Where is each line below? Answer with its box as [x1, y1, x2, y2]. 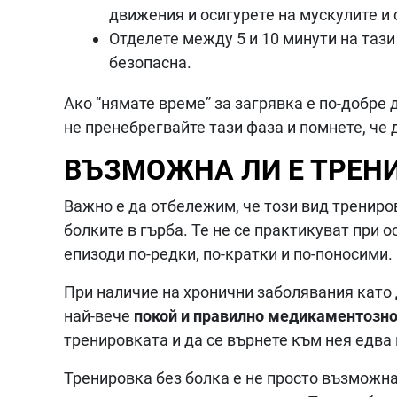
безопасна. [109, 52, 192, 72]
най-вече [64, 307, 134, 326]
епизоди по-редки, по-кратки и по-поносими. [64, 245, 393, 264]
